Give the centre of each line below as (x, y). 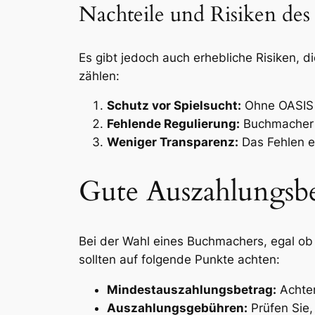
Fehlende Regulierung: (173, 124)
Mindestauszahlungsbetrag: (192, 289)
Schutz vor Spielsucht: (174, 106)
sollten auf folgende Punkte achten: (179, 259)
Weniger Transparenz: (173, 142)
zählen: (99, 76)
